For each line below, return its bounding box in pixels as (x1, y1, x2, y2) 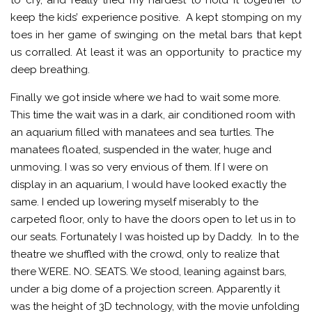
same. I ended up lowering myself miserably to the (10, 196, 258, 208)
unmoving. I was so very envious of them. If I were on (10, 161, 268, 173)
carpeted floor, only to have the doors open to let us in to (10, 213, 296, 226)
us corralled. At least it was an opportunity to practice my (10, 46, 302, 58)
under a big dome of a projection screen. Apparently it (10, 283, 280, 295)
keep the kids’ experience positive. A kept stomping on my (10, 11, 302, 24)
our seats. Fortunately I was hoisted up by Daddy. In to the (10, 231, 299, 243)
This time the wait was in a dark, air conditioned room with (10, 109, 295, 121)
